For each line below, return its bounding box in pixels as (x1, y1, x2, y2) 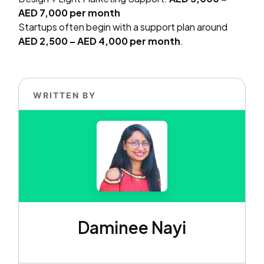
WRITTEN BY (33, 90, 97, 100)
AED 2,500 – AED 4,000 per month (18, 34, 181, 47)
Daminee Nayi (78, 216, 186, 237)
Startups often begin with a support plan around (18, 20, 228, 33)
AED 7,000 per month (18, 6, 121, 19)
